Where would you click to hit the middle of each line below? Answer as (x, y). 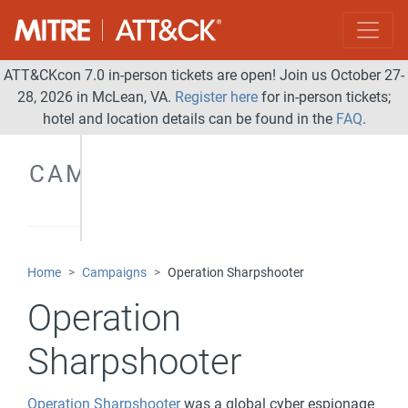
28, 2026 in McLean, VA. (96, 97)
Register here (216, 97)
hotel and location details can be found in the (189, 119)
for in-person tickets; (324, 97)
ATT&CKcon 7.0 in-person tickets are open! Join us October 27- (204, 75)
